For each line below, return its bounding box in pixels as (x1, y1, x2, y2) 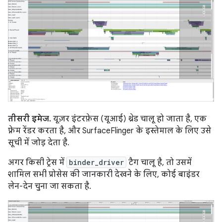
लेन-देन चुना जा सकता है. (8, 181, 91, 191)
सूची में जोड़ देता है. (8, 137, 69, 148)
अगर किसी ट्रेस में (8, 157, 66, 167)
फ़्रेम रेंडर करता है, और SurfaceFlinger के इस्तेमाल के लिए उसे (8, 125, 211, 136)
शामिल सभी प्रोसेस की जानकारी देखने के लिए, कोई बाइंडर (8, 169, 200, 179)
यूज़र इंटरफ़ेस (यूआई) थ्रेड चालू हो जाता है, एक (51, 113, 207, 124)
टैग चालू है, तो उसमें (126, 157, 192, 167)
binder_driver (69, 157, 124, 167)
